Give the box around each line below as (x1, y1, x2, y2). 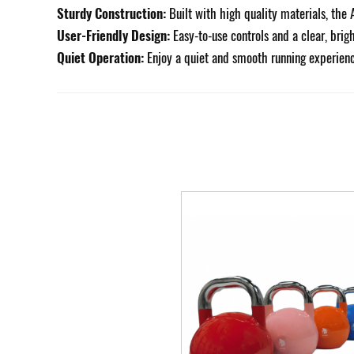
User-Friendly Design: (57, 25, 170, 45)
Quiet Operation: (57, 47, 147, 67)
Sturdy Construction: (57, 3, 166, 23)
